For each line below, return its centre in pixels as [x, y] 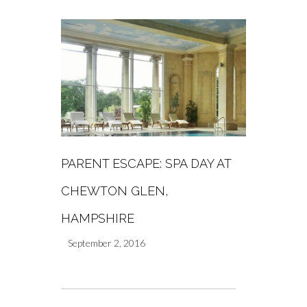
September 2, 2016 [107, 243]
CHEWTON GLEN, [115, 191]
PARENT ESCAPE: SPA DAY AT [146, 163]
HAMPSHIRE [98, 218]
